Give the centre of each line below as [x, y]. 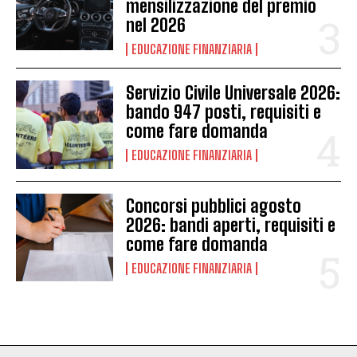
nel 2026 [156, 25]
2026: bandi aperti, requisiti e [231, 225]
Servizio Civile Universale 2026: [233, 93]
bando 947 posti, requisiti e [224, 112]
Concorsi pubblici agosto [214, 206]
